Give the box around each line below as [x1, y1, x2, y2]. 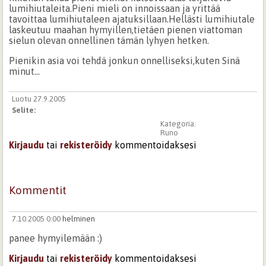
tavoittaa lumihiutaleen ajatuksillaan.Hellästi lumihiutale [9, 13, 255, 24]
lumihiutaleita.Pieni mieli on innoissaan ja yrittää [9, 2, 221, 14]
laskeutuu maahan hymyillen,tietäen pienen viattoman [9, 24, 243, 35]
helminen [62, 214, 95, 224]
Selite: [11, 105, 37, 115]
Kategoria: [160, 119, 198, 129]
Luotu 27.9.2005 [11, 94, 66, 103]
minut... [9, 65, 40, 77]
